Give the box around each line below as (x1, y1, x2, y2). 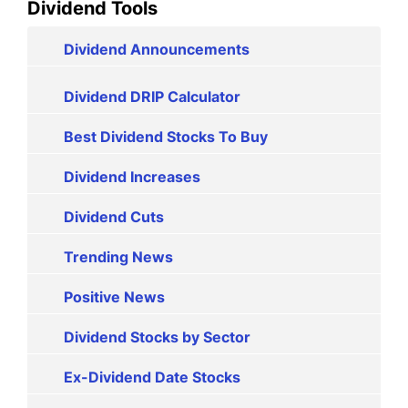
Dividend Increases (64, 167, 200, 186)
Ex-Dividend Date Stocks (64, 367, 240, 386)
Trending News (64, 247, 173, 266)
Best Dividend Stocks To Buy (64, 127, 268, 146)
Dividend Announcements (64, 39, 250, 58)
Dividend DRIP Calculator (64, 87, 240, 106)
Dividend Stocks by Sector (64, 327, 250, 346)
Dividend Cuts (64, 207, 164, 226)
